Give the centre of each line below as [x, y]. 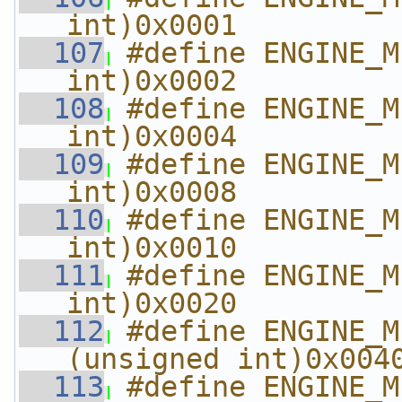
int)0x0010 [152, 248]
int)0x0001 [152, 25]
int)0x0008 [152, 192]
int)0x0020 [152, 303]
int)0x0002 [152, 81]
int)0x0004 [152, 136]
